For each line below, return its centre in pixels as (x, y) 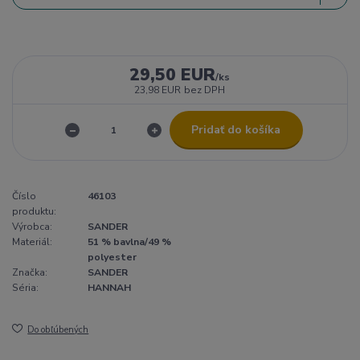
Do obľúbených (58, 330)
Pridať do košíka (236, 129)
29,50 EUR (173, 74)
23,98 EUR (158, 90)
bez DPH (205, 90)
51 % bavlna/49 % (129, 242)
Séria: (25, 288)
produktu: (34, 212)
